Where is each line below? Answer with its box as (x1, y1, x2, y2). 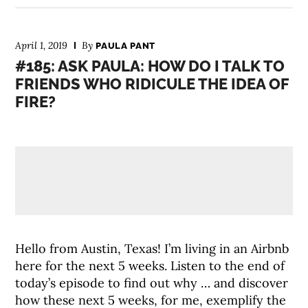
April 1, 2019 (15, 39, 68, 52)
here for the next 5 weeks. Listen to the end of (15, 258, 285, 274)
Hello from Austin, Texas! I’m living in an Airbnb (15, 241, 289, 256)
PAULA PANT (96, 41, 155, 51)
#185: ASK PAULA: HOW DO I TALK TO (15, 57, 285, 75)
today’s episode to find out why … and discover (15, 275, 289, 291)
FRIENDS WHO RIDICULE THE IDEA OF (15, 75, 289, 93)
